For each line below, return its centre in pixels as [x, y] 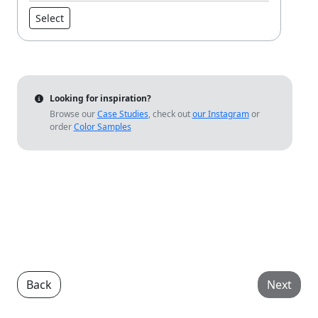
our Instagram [220, 114]
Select [50, 18]
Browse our [73, 114]
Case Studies [122, 114]
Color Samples [102, 127]
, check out [170, 114]
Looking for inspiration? [100, 98]
